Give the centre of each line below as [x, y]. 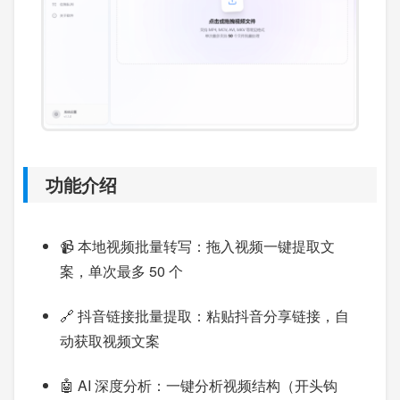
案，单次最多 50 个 [121, 271]
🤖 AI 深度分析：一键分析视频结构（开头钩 [199, 386]
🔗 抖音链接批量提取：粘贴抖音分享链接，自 [204, 316]
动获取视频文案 [110, 341]
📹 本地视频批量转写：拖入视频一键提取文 [197, 246]
